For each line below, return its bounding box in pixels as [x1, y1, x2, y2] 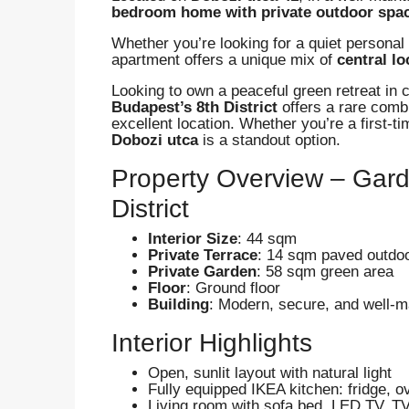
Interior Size [148, 229, 237, 247]
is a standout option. [198, 131, 341, 149]
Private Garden [148, 262, 257, 280]
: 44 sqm [237, 229, 297, 247]
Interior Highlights [111, 328, 312, 357]
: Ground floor [186, 278, 280, 297]
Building [148, 295, 209, 313]
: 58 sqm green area [257, 262, 393, 280]
